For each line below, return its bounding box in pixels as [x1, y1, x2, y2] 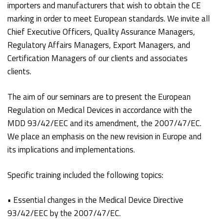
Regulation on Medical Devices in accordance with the [7, 103, 193, 116]
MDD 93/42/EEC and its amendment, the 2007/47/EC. [7, 116, 202, 130]
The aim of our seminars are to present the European [7, 90, 191, 103]
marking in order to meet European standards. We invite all [7, 12, 210, 25]
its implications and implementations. [7, 143, 135, 156]
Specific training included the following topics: [7, 168, 164, 181]
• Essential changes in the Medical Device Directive [7, 194, 184, 207]
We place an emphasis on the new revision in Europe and [7, 130, 202, 143]
